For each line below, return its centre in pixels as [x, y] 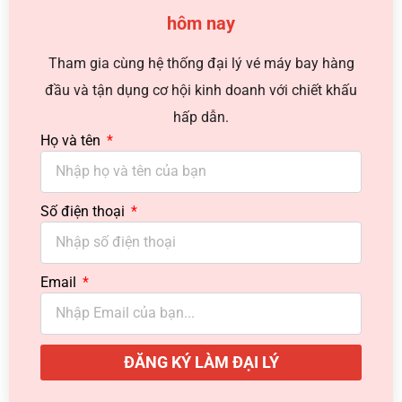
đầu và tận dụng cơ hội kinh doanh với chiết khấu [201, 90]
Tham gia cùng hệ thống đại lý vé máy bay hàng [201, 63]
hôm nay [201, 23]
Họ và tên [72, 140]
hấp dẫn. [201, 117]
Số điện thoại [84, 211]
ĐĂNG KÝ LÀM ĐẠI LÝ [201, 362]
